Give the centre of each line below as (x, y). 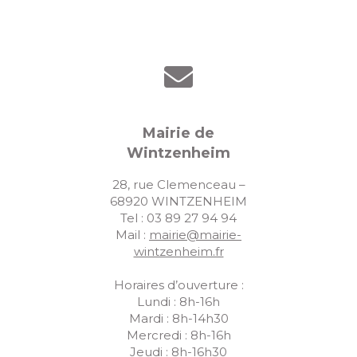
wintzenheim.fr (178, 251)
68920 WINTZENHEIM (178, 201)
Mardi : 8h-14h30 (178, 318)
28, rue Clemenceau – (178, 184)
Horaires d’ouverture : (178, 284)
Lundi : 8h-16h (178, 301)
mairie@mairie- (195, 234)
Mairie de (178, 133)
